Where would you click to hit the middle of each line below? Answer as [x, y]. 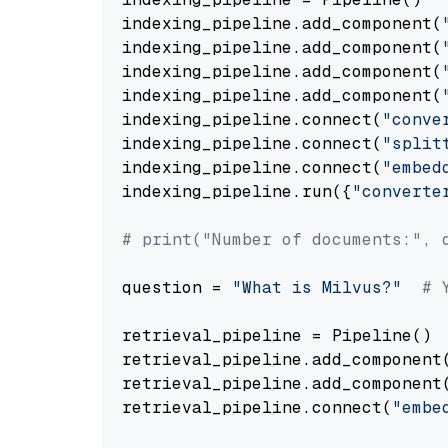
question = [177, 287]
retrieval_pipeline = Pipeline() [277, 335]
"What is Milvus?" [317, 287]
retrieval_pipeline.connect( [257, 407]
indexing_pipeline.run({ [237, 191]
